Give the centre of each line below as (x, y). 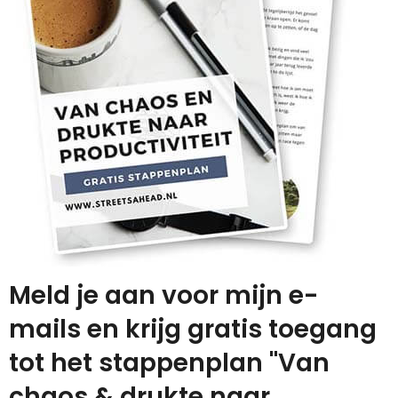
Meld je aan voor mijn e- (163, 295)
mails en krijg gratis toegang (193, 329)
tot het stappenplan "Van (169, 362)
